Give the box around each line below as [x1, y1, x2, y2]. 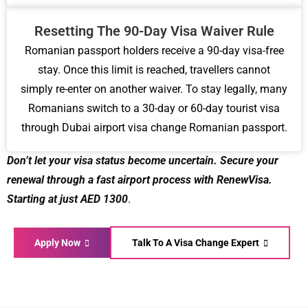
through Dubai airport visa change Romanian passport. [21, 121, 287, 134]
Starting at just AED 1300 [7, 192, 128, 206]
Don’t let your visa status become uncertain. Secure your [7, 154, 278, 167]
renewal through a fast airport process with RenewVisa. [7, 173, 272, 186]
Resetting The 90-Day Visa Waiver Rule [34, 23, 274, 39]
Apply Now [34, 237, 82, 248]
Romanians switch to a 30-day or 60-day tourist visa [28, 102, 280, 115]
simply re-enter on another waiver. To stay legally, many [21, 82, 287, 96]
